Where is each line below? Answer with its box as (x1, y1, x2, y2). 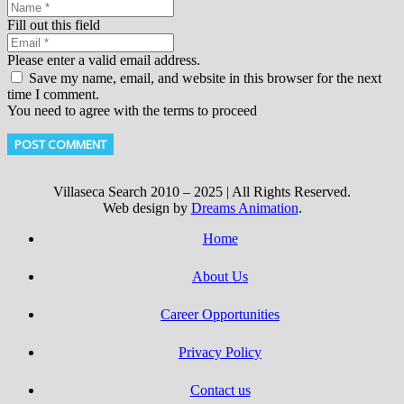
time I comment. (7, 87, 99, 102)
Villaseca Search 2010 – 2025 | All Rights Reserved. (53, 184, 351, 199)
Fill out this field (7, 17, 100, 32)
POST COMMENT (14, 136, 106, 152)
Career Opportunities (161, 307, 280, 322)
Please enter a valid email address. (7, 52, 200, 68)
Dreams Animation (190, 200, 298, 216)
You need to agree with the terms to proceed (7, 103, 257, 118)
